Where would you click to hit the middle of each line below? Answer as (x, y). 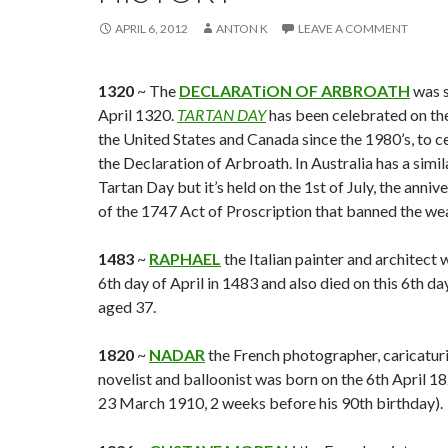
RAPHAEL (185, 258)
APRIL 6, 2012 (151, 28)
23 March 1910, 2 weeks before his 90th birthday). (270, 402)
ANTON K (242, 28)
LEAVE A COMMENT (353, 28)
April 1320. (137, 114)
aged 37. (127, 306)
